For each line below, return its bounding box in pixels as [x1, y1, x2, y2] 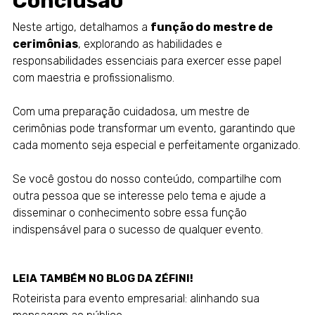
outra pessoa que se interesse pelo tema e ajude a [12, 189, 266, 203]
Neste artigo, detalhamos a [12, 20, 150, 34]
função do [150, 20, 210, 34]
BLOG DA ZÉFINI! [105, 272, 193, 285]
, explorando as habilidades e [77, 37, 222, 51]
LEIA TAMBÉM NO [12, 272, 106, 285]
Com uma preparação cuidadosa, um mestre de [12, 105, 250, 119]
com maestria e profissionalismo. [12, 71, 174, 85]
